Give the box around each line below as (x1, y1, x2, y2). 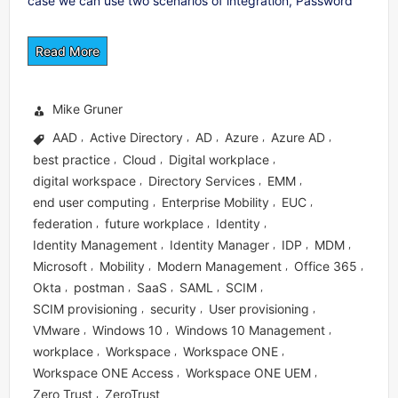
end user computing (33, 194, 149, 210)
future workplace (105, 215, 203, 231)
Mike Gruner (52, 100, 123, 115)
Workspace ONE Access (33, 364, 173, 380)
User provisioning (209, 300, 309, 316)
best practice (33, 151, 110, 167)
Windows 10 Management (175, 322, 325, 338)
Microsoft (33, 258, 87, 274)
